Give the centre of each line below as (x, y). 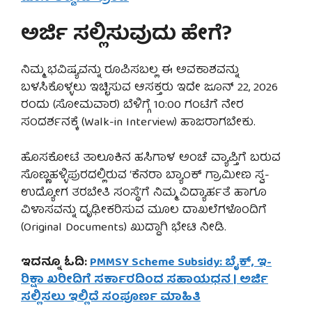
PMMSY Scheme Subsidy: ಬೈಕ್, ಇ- (181, 263)
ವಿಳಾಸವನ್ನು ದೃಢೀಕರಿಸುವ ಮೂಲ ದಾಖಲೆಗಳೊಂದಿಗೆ (144, 210)
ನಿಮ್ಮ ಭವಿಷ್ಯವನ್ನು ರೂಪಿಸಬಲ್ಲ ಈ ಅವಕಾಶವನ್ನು (130, 71)
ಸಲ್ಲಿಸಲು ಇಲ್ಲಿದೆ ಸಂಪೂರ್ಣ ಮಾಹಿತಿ (111, 298)
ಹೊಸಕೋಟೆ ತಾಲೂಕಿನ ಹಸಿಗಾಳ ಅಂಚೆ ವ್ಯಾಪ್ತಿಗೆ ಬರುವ (151, 158)
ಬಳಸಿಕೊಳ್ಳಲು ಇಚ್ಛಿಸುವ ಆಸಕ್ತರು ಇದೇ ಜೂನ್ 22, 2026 (149, 88)
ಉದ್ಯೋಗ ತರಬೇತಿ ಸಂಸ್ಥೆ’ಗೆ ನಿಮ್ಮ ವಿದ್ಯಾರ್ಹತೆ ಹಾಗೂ (144, 193)
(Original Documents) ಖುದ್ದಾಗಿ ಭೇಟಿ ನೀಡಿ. (124, 228)
